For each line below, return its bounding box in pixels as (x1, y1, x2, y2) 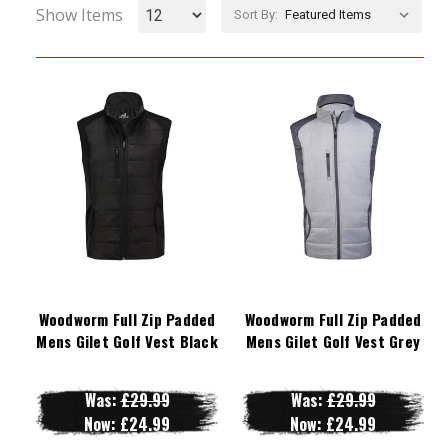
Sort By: (234, 7, 278, 22)
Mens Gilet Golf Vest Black (36, 329, 218, 352)
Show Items (36, 4, 123, 26)
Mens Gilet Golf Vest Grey (245, 329, 421, 352)
